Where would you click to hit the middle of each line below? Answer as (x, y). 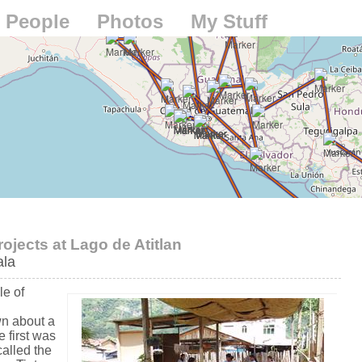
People (38, 21)
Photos (130, 21)
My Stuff (229, 21)
